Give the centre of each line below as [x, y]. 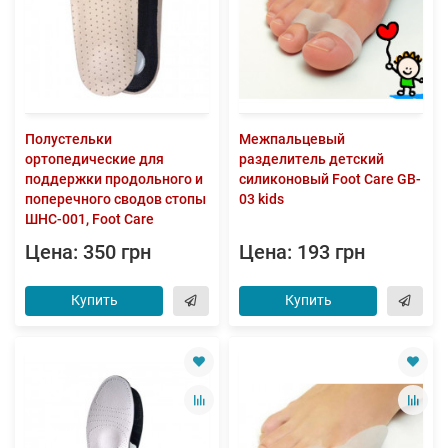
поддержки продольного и [114, 178]
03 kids [261, 198]
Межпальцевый [292, 138]
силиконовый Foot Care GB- [330, 178]
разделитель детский [311, 158]
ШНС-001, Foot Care [89, 218]
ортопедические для [94, 158]
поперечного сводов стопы [115, 198]
